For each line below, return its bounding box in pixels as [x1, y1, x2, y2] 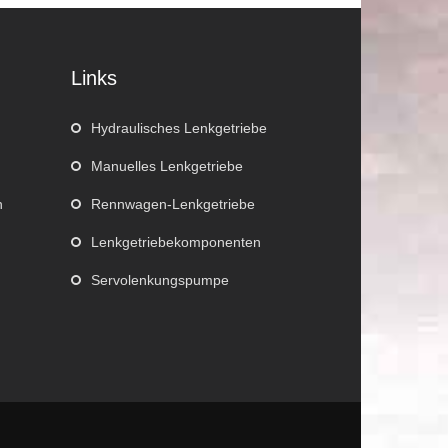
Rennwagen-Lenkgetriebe [90, 196, 255, 212]
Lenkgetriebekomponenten [90, 234, 261, 250]
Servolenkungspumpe [90, 272, 229, 288]
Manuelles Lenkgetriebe [90, 158, 243, 174]
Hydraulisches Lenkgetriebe [90, 120, 267, 136]
